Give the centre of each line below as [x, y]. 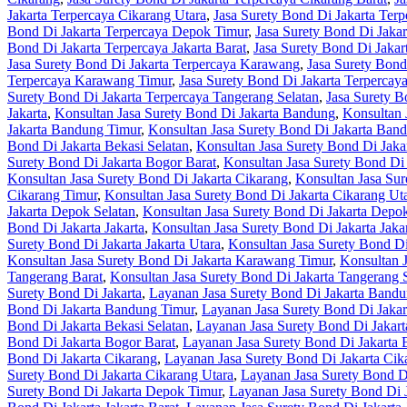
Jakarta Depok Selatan [71, 212]
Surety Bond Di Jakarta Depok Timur [114, 392]
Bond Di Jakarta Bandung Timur [101, 310]
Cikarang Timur [52, 195]
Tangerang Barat [55, 277]
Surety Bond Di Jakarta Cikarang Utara [120, 375]
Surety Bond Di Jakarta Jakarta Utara [114, 244]
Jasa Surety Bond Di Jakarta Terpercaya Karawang [154, 65]
